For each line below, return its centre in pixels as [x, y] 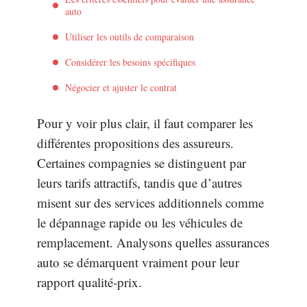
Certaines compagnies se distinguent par [142, 163]
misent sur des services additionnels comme [150, 202]
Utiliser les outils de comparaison [130, 36]
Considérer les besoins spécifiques [130, 62]
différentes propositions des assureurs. [135, 143]
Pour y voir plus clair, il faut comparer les [145, 123]
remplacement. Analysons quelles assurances [153, 242]
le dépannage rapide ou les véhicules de [140, 222]
